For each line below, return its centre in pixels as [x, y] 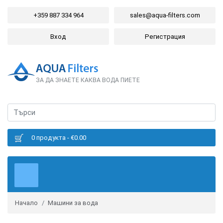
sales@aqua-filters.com [165, 15]
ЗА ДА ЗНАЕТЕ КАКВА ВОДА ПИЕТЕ [88, 80]
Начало [26, 203]
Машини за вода [73, 203]
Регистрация [165, 37]
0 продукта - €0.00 [59, 137]
